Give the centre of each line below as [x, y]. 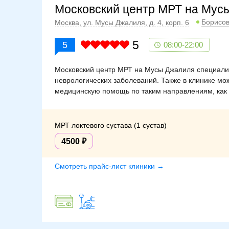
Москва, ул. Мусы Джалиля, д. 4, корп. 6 [122, 23]
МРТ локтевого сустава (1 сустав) [111, 125]
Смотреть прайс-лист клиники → [109, 166]
